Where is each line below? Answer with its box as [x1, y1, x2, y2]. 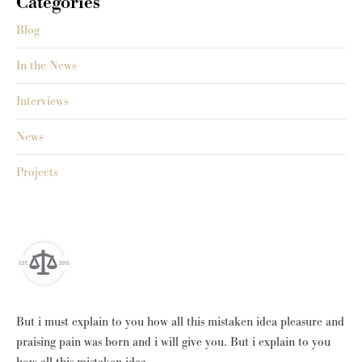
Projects [16, 163, 57, 181]
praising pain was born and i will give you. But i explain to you [16, 334, 330, 351]
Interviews [16, 92, 68, 110]
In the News [16, 57, 76, 74]
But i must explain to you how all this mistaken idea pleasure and [16, 314, 344, 331]
